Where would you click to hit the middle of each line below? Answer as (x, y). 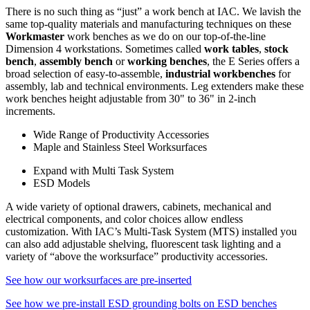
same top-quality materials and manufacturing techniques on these (148, 24)
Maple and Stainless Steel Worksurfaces (120, 147)
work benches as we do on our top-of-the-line (165, 36)
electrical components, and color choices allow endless (124, 219)
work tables (231, 48)
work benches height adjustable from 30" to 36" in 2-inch (131, 98)
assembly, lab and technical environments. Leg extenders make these (155, 86)
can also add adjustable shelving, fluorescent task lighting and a (143, 244)
